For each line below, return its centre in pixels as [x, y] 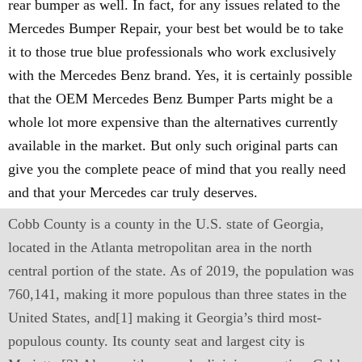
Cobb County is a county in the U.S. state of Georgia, [166, 224]
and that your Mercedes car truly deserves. [133, 192]
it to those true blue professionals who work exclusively [172, 52]
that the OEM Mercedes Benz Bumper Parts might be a [170, 99]
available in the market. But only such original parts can [173, 145]
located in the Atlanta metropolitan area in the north [160, 247]
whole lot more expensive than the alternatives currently [173, 122]
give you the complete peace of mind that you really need [177, 169]
